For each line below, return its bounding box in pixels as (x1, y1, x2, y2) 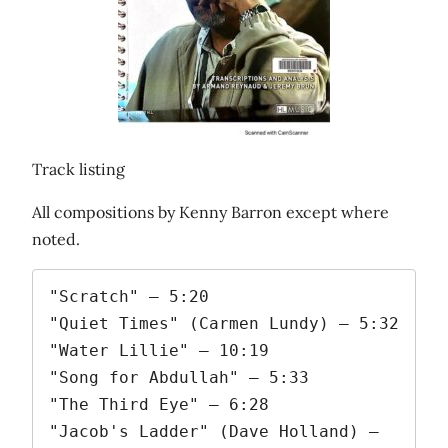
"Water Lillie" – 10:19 (49, 340, 269, 360)
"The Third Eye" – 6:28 (49, 394, 269, 414)
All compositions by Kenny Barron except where (32, 202, 389, 223)
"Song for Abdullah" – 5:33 (49, 367, 309, 387)
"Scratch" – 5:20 (49, 286, 209, 306)
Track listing (32, 159, 125, 180)
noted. (32, 229, 80, 250)
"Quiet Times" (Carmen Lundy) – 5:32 (49, 313, 399, 333)
